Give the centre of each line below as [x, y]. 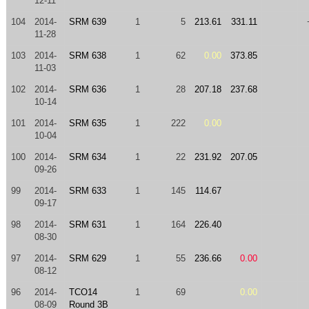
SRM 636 [87, 89]
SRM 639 [87, 22]
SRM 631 [87, 225]
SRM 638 [87, 56]
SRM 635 [87, 123]
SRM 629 [87, 258]
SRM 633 [87, 191]
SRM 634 [87, 157]
